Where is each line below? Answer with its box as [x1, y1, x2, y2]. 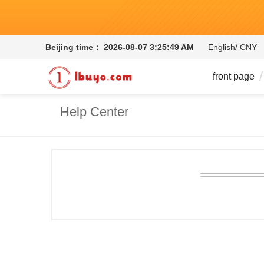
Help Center [60, 104, 128, 119]
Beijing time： [45, 42, 101, 52]
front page [213, 71, 255, 81]
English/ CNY [208, 42, 257, 52]
